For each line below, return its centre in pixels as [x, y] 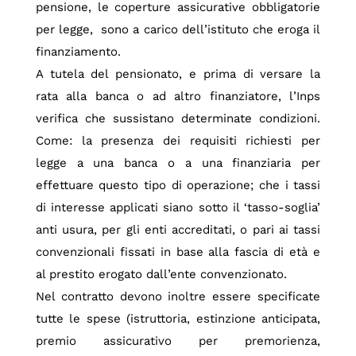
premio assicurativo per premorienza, [178, 341]
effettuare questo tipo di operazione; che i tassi [178, 185]
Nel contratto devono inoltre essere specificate [178, 296]
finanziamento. [78, 51]
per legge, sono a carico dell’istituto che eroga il [178, 29]
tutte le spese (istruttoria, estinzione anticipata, [178, 318]
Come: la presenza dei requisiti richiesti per [178, 140]
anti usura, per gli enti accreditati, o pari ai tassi [178, 229]
